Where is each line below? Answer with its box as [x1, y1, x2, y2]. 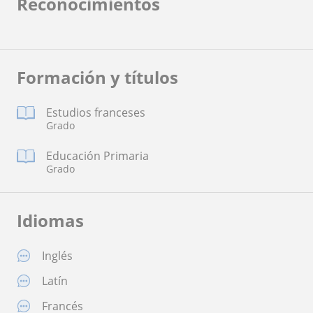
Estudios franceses [46, 104, 145, 120]
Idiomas [17, 208, 84, 232]
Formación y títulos [17, 65, 178, 89]
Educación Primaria [46, 147, 149, 163]
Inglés [42, 247, 73, 263]
